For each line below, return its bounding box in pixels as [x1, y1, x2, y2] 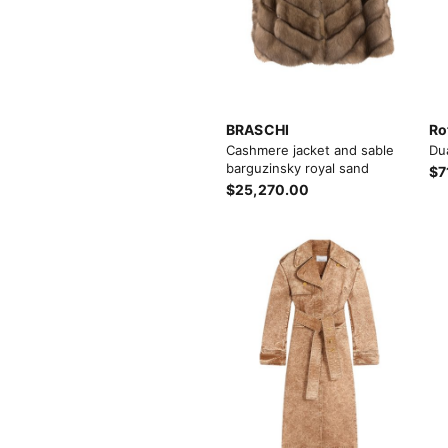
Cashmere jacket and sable [226, 141, 394, 158]
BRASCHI [226, 120, 289, 138]
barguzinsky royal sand [226, 159, 369, 176]
